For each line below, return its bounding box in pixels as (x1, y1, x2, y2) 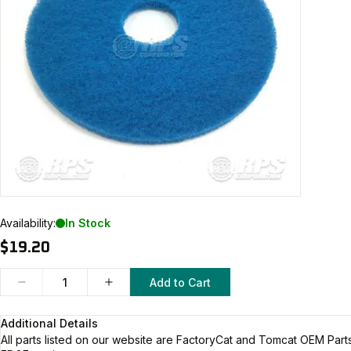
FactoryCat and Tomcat (176, 333, 297, 346)
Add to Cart (150, 275, 211, 289)
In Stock (65, 216, 110, 230)
